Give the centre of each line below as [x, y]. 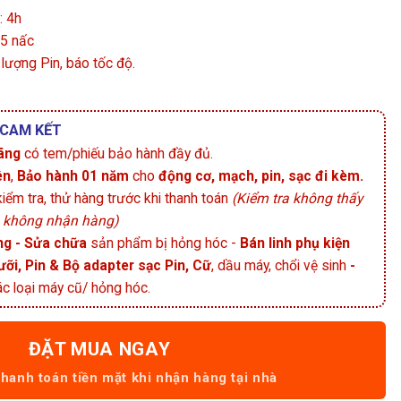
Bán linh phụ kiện [295, 243]
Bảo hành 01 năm [73, 176]
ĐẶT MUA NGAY [99, 350]
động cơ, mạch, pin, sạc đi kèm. [259, 176]
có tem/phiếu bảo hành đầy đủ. [117, 154]
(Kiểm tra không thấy [297, 199]
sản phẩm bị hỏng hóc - [163, 243]
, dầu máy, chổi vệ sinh [279, 266]
